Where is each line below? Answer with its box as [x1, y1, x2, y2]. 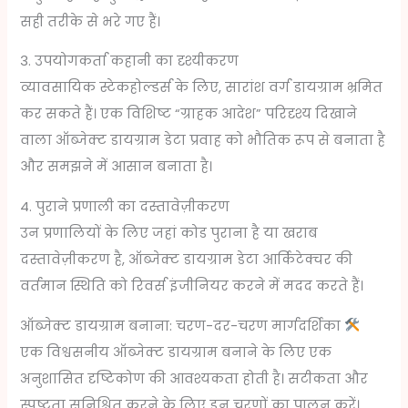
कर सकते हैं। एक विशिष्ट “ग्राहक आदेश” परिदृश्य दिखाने [20, 105, 358, 124]
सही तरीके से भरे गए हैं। [20, 12, 161, 31]
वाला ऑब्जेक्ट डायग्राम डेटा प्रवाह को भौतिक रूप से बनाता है [20, 131, 386, 150]
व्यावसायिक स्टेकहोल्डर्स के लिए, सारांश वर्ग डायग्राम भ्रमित [20, 78, 383, 97]
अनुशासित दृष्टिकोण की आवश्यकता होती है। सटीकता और [20, 369, 369, 388]
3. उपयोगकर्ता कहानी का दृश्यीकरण [20, 52, 240, 71]
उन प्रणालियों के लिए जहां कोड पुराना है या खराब [20, 223, 319, 242]
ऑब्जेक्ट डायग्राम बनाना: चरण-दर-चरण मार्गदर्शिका [20, 316, 345, 335]
